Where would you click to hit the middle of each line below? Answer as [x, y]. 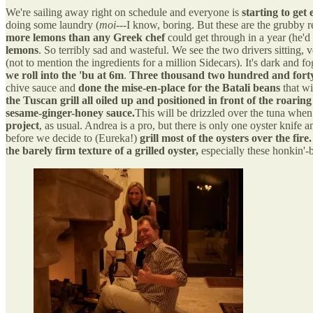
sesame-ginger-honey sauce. [70, 112]
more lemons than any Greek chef [85, 37]
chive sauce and [42, 87]
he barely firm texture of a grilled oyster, [103, 150]
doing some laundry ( [52, 24]
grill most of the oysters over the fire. [226, 138]
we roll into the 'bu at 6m [65, 75]
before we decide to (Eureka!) [73, 138]
